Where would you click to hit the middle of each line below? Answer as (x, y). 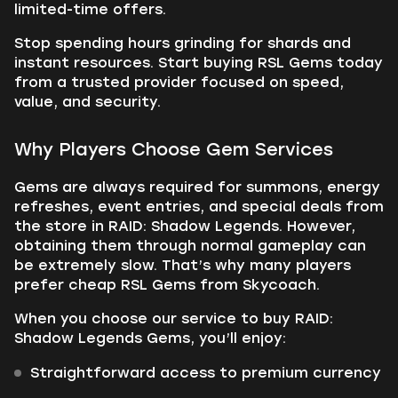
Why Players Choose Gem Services (174, 149)
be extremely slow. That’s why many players (183, 265)
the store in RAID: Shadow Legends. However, (185, 226)
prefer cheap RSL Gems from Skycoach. (167, 285)
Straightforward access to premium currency (206, 373)
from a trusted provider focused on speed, (179, 82)
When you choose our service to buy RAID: (174, 318)
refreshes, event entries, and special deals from (199, 207)
